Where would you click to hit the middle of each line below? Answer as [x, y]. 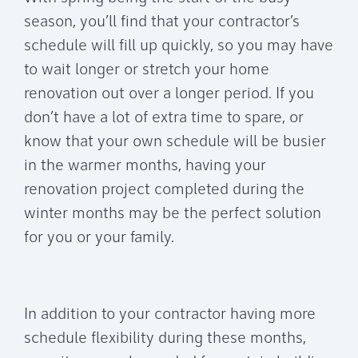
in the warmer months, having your [145, 167]
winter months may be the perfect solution [173, 215]
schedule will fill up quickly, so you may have [179, 47]
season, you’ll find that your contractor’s [162, 23]
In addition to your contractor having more [170, 315]
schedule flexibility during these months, [165, 339]
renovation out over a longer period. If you [169, 95]
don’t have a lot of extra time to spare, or [164, 119]
